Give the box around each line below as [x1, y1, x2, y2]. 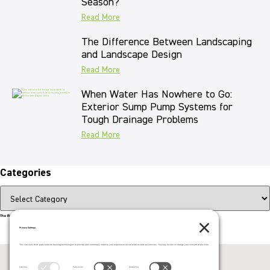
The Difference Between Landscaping [81, 37, 252, 48]
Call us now [116, 225, 162, 234]
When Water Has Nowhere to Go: [81, 89, 232, 101]
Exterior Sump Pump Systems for [81, 102, 233, 113]
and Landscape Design [81, 49, 182, 61]
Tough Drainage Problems [81, 115, 198, 126]
